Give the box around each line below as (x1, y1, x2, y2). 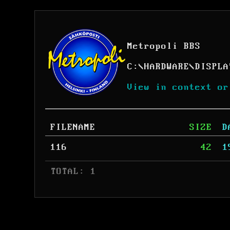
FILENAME (50, 122, 95, 132)
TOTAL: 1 (45, 166, 96, 177)
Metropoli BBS (127, 41, 201, 51)
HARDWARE (144, 62, 189, 72)
